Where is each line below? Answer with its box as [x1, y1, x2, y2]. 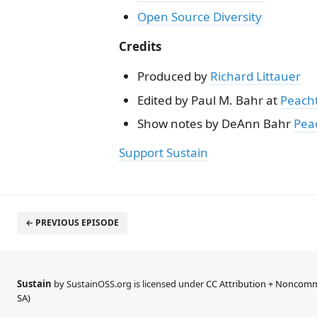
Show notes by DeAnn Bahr [137, 115, 294, 132]
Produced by [137, 68, 210, 84]
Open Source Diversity [137, 8, 262, 25]
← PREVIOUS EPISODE [25, 217, 119, 229]
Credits [119, 38, 161, 54]
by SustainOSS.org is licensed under [54, 277, 206, 290]
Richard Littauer [209, 68, 301, 84]
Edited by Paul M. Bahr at [137, 91, 280, 108]
